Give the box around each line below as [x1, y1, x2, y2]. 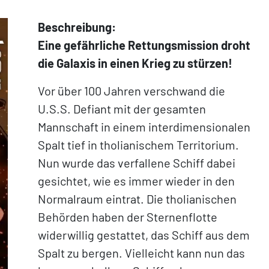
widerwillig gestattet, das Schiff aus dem [38, 228, 250, 242]
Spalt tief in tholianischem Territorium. [38, 138, 240, 152]
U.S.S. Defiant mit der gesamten [38, 101, 207, 116]
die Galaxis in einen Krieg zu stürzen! [38, 56, 233, 70]
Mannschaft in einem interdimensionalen [38, 119, 251, 134]
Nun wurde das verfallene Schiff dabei [38, 156, 236, 170]
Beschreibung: [38, 20, 116, 34]
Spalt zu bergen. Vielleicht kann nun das [38, 246, 246, 260]
